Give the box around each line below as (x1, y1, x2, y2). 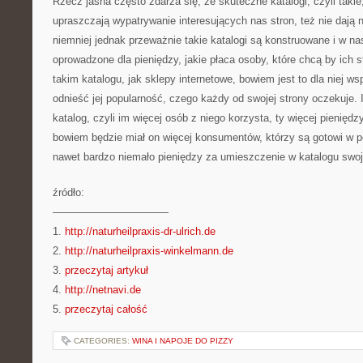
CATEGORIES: (74, 336, 132, 345)
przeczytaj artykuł (65, 264, 148, 276)
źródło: (53, 186, 84, 199)
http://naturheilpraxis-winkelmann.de (65, 245, 233, 257)
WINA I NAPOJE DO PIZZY (132, 336, 233, 345)
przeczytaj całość (65, 303, 147, 315)
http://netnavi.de (65, 284, 141, 296)
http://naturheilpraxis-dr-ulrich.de (65, 225, 216, 237)
